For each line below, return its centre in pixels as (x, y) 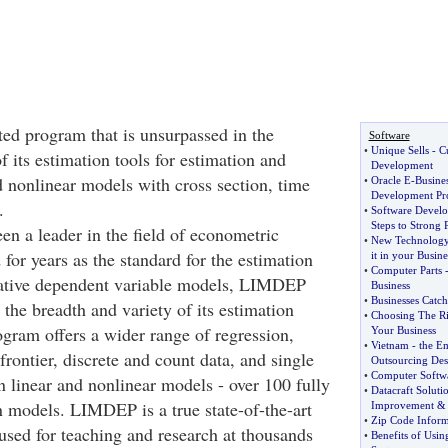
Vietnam (389, 345)
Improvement (402, 405)
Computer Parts (406, 270)
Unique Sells (399, 150)
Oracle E (390, 180)
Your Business (403, 330)
